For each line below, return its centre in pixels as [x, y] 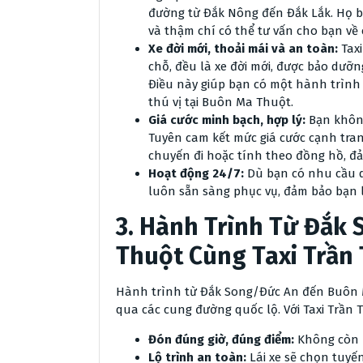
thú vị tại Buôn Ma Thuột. [221, 102]
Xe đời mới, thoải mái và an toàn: [243, 49]
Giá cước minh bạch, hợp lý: [227, 120]
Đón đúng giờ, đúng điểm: [221, 340]
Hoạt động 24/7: [196, 173]
